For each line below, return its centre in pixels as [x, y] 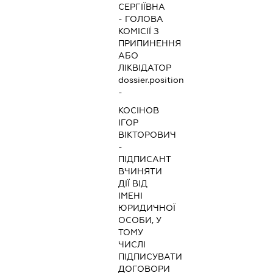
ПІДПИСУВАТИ [151, 257]
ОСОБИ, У [140, 220]
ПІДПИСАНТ [145, 159]
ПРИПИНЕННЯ [150, 44]
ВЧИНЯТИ [140, 172]
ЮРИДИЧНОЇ [147, 208]
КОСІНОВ [139, 111]
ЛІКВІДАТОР [145, 68]
